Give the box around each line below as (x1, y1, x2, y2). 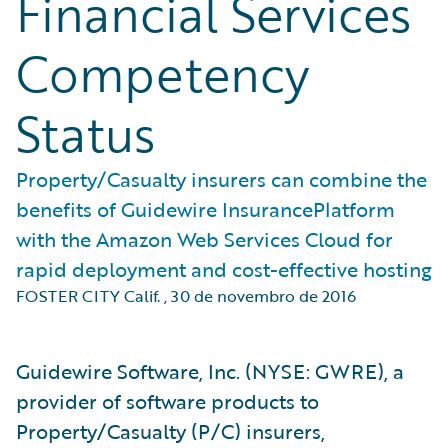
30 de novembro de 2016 (171, 284, 356, 308)
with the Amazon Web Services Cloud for (16, 224, 393, 254)
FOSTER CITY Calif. (16, 284, 160, 308)
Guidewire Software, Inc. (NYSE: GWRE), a (16, 356, 404, 386)
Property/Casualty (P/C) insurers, (16, 416, 325, 446)
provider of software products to (16, 386, 319, 416)
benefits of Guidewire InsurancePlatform (16, 194, 395, 224)
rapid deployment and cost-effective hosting (16, 254, 432, 284)
